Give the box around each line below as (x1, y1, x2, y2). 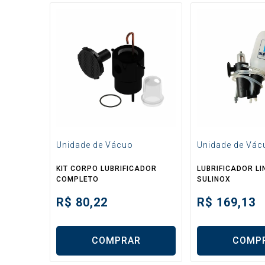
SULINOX (197, 174, 231, 183)
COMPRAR (91, 235, 141, 247)
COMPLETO (56, 174, 99, 183)
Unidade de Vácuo (56, 140, 134, 150)
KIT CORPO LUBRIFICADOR (56, 164, 157, 173)
